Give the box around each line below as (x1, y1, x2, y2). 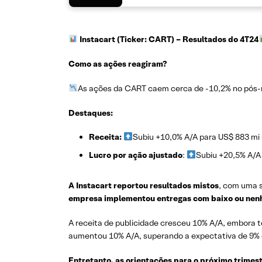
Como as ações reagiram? (68, 58, 167, 69)
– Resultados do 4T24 (175, 34, 258, 44)
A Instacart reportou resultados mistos (68, 180, 219, 191)
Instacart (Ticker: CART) (79, 34, 174, 44)
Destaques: (68, 108, 113, 118)
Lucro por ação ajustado (89, 150, 182, 160)
